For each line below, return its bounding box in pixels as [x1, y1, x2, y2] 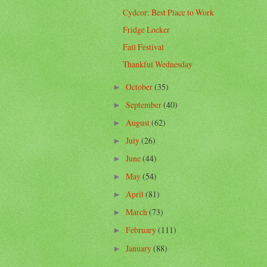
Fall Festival [123, 41, 164, 53]
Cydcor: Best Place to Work [123, 7, 215, 18]
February [125, 224, 158, 236]
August [125, 116, 151, 128]
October [125, 80, 154, 92]
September [125, 98, 163, 110]
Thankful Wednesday [123, 58, 193, 70]
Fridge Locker [123, 24, 170, 36]
